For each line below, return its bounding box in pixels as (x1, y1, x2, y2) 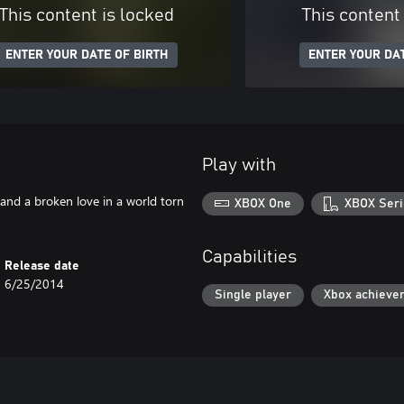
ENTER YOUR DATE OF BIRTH (5, 49, 169, 61)
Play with (202, 156, 276, 174)
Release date (5, 260, 80, 272)
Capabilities (202, 247, 297, 266)
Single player (215, 289, 291, 302)
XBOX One (234, 197, 292, 210)
